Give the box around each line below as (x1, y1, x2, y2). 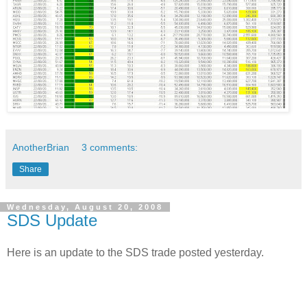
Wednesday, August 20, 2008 (7, 202, 163, 211)
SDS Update (7, 210, 97, 230)
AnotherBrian (12, 141, 69, 153)
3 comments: (82, 141, 138, 153)
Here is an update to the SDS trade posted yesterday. (7, 247, 264, 259)
